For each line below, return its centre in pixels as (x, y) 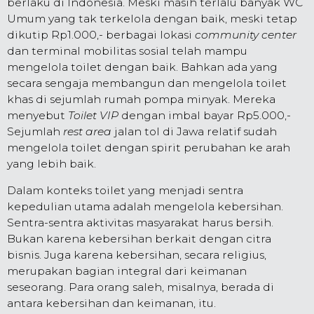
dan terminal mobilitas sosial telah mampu (127, 50)
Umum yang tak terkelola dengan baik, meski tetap (152, 18)
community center (246, 34)
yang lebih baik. (52, 163)
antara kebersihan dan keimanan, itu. (111, 303)
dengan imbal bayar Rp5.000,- (205, 115)
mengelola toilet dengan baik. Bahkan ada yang (142, 67)
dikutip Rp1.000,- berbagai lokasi (101, 34)
